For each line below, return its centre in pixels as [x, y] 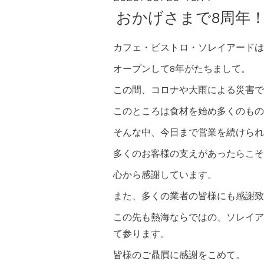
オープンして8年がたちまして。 [182, 69]
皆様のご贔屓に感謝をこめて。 [179, 255]
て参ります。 [141, 234]
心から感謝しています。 [165, 175]
